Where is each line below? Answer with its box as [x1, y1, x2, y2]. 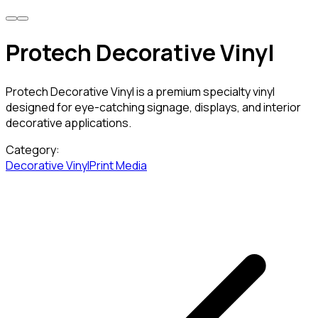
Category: [6, 141, 60, 158]
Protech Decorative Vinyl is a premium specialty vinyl [6, 83, 275, 99]
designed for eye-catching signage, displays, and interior [6, 99, 301, 115]
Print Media [89, 157, 147, 173]
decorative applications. [6, 114, 131, 131]
